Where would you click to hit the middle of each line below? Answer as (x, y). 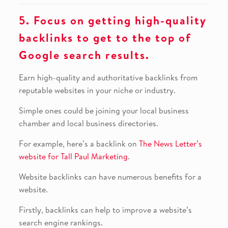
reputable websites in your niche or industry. (97, 90)
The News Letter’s (170, 144)
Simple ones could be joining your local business (104, 111)
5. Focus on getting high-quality (112, 21)
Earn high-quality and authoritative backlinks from (108, 78)
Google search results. (84, 55)
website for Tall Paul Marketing (73, 156)
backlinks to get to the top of (105, 38)
